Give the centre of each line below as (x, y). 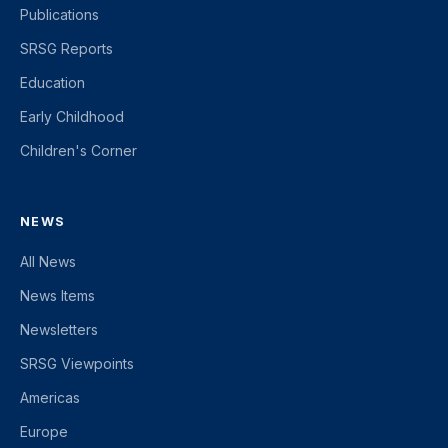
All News (48, 261)
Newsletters (59, 329)
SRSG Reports (66, 48)
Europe (44, 431)
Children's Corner (78, 150)
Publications (59, 14)
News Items (57, 295)
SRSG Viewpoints (77, 363)
